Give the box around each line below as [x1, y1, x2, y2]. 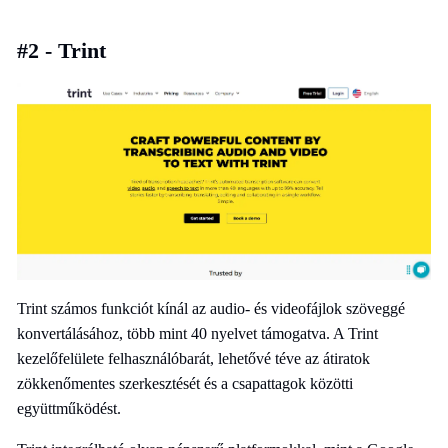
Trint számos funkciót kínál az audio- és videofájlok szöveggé [17, 300, 405, 318]
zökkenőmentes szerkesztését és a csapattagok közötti [17, 375, 353, 393]
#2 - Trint [17, 37, 106, 63]
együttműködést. [17, 400, 121, 418]
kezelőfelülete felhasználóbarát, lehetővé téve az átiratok [17, 350, 370, 368]
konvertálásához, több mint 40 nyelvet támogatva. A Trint [17, 325, 378, 343]
